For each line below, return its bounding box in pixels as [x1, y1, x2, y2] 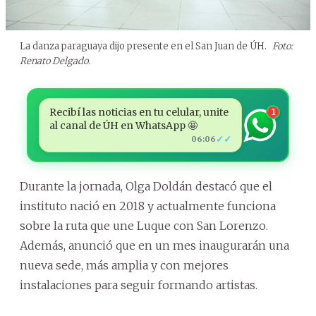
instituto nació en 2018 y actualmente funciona [20, 199, 276, 214]
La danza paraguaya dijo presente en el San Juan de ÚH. [20, 40, 269, 53]
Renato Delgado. [20, 55, 90, 68]
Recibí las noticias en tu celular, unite [49, 106, 229, 119]
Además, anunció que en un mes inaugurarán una [20, 238, 289, 253]
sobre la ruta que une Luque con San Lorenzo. [20, 219, 268, 233]
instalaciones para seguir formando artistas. [20, 278, 257, 293]
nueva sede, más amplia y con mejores [20, 258, 229, 273]
